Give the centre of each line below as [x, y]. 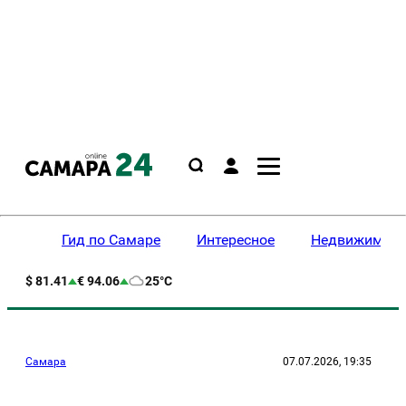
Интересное [236, 240]
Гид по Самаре [111, 240]
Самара [46, 362]
